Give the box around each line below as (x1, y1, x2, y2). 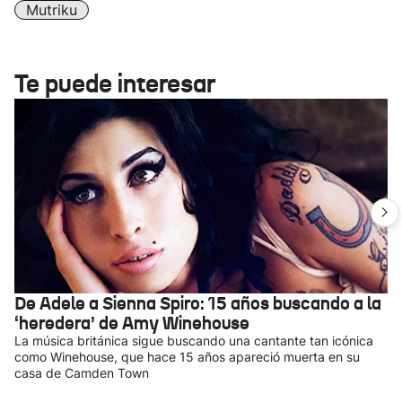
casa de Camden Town (14, 365, 149, 380)
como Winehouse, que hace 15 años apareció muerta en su (14, 349, 360, 364)
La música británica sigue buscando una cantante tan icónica (14, 333, 373, 348)
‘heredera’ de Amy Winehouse (14, 311, 249, 335)
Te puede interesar (14, 68, 215, 100)
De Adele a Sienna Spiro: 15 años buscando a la (14, 292, 381, 315)
